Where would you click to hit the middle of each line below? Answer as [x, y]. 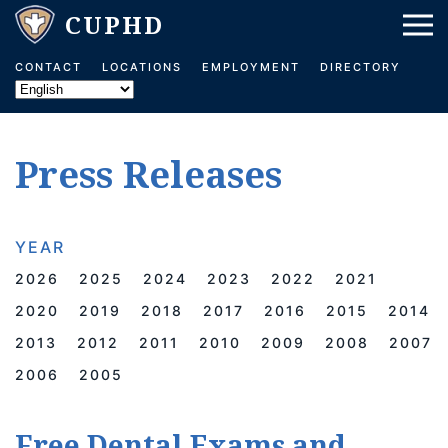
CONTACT [48, 67]
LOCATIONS [142, 67]
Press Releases [148, 174]
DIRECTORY [360, 67]
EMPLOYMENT [251, 67]
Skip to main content [114, 47]
